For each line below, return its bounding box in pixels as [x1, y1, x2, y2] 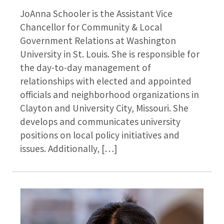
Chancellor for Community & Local [20, 21, 162, 33]
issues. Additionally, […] [20, 142, 117, 155]
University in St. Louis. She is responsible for [20, 48, 199, 60]
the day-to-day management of [20, 61, 151, 74]
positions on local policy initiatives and [20, 129, 179, 141]
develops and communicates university [20, 115, 180, 128]
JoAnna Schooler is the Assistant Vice [20, 7, 172, 20]
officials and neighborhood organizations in [20, 88, 199, 101]
